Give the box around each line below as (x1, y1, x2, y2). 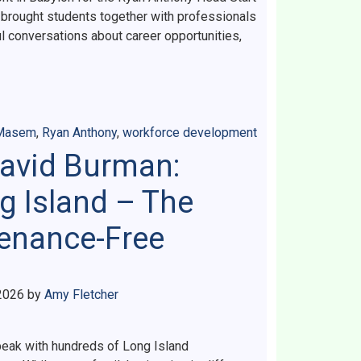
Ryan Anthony (42, 124, 117, 140)
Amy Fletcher (44, 287, 118, 303)
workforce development (122, 124, 257, 140)
